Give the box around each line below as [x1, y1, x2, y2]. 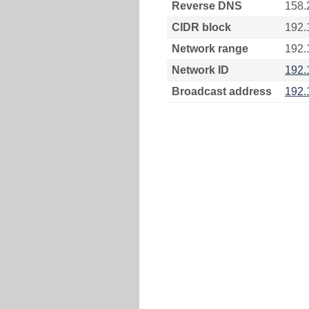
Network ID [172, 64, 229, 76]
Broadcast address [172, 86, 272, 97]
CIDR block [172, 21, 231, 33]
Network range [172, 43, 248, 54]
